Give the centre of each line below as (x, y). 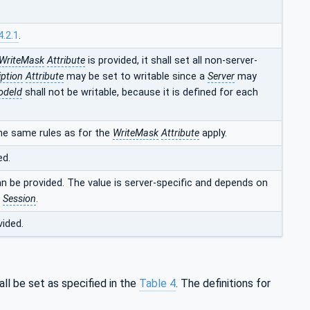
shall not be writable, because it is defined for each (140, 92)
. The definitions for (223, 284)
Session (19, 199)
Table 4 (157, 284)
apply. (213, 133)
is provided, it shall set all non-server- (171, 60)
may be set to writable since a (136, 76)
